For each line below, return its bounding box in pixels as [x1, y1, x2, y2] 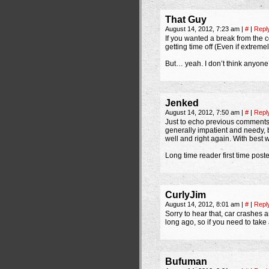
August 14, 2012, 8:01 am [165, 201, 241, 208]
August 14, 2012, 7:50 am [165, 109, 241, 116]
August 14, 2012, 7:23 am [165, 25, 241, 32]
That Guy [165, 14, 207, 25]
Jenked [165, 98, 199, 108]
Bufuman [165, 256, 207, 267]
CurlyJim [165, 190, 206, 200]
